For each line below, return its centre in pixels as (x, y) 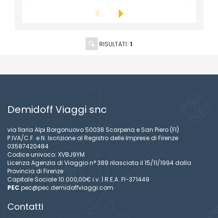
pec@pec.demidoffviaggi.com (67, 187)
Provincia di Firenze (35, 171)
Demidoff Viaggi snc (57, 109)
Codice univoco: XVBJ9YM (46, 154)
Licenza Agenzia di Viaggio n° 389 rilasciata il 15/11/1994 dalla (99, 163)
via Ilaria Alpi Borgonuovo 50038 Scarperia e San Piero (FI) (93, 129)
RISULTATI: (114, 44)
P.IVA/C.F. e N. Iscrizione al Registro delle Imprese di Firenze (93, 138)
